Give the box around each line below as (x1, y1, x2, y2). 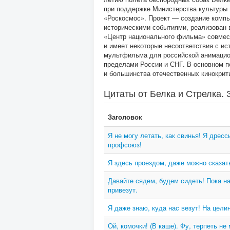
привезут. (108, 185, 138, 195)
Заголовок (108, 112, 142, 122)
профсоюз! (108, 140, 142, 149)
